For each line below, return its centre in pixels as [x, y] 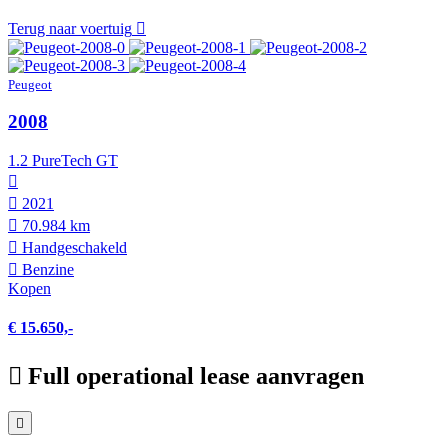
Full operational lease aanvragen [196, 376]
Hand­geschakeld [72, 247]
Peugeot [30, 84]
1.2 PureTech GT [63, 160]
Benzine [46, 269]
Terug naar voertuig [70, 28]
